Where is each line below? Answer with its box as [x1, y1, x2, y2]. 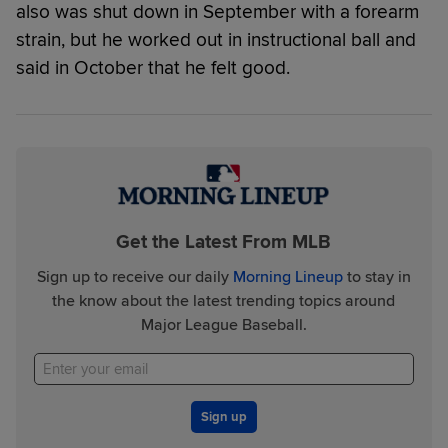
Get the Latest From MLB [116, 230, 332, 254]
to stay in [342, 266, 411, 287]
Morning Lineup [232, 266, 343, 287]
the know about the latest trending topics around [52, 290, 396, 311]
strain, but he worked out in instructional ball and [16, 28, 416, 53]
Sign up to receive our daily [36, 266, 233, 287]
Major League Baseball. [140, 314, 307, 335]
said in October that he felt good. [16, 56, 290, 81]
